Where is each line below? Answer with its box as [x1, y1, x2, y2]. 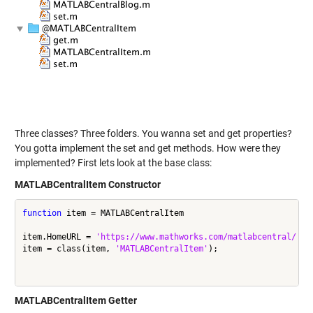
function [22, 208, 61, 218]
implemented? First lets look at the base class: [14, 157, 212, 169]
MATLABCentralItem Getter [14, 295, 137, 307]
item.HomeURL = [22, 231, 96, 242]
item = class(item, [22, 243, 115, 254]
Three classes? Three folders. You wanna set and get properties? [14, 128, 292, 140]
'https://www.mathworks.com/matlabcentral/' [95, 231, 301, 242]
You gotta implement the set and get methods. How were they [14, 143, 281, 154]
